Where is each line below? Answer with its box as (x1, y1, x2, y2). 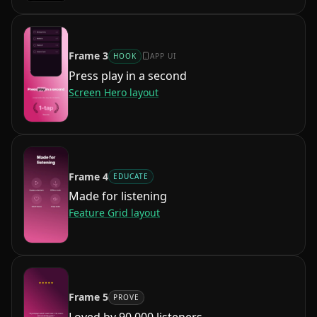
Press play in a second (69, 67, 187, 83)
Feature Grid (69, 206, 128, 220)
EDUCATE (113, 171, 149, 182)
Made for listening (69, 188, 167, 204)
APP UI (150, 50, 176, 61)
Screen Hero (69, 85, 127, 99)
